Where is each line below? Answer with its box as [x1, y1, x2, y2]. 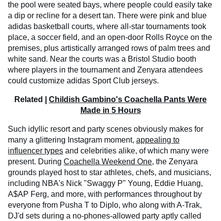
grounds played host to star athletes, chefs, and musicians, [8, 168, 211, 177]
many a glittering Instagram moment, [8, 136, 136, 145]
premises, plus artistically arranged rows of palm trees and [8, 44, 210, 53]
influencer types [8, 147, 63, 155]
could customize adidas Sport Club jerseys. [8, 76, 159, 85]
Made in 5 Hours [80, 106, 141, 115]
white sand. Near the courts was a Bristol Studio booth [8, 55, 196, 64]
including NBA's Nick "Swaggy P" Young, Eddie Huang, [8, 179, 203, 188]
